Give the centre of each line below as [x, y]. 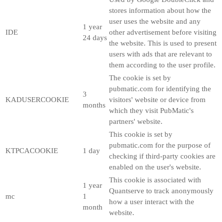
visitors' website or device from [157, 99]
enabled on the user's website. [155, 167]
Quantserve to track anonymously [161, 191]
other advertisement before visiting [163, 32]
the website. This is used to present [163, 43]
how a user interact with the [152, 201]
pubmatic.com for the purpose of [160, 145]
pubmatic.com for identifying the [160, 88]
